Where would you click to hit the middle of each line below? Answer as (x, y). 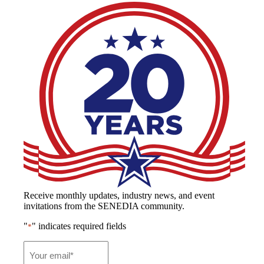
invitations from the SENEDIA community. (104, 206)
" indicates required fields (79, 226)
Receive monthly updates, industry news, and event (119, 196)
